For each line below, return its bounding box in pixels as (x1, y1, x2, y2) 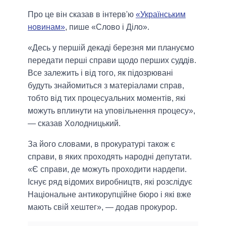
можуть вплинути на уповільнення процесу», (28, 106, 195, 115)
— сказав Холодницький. (28, 119, 121, 128)
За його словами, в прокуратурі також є (28, 139, 175, 148)
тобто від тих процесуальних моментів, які (28, 93, 186, 102)
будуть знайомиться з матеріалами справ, (28, 81, 184, 90)
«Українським (136, 10, 186, 19)
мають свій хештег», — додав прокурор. (28, 202, 177, 211)
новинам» (28, 22, 65, 31)
